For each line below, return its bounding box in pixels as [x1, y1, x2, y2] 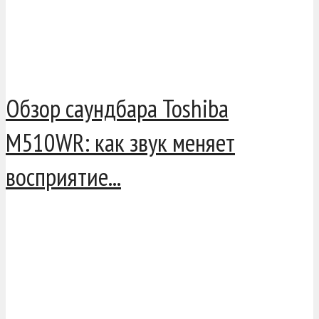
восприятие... [6, 160, 121, 194]
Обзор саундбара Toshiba [6, 92, 229, 125]
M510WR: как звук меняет [6, 126, 235, 159]
